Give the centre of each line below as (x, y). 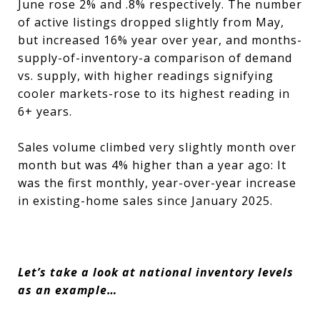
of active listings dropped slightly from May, (151, 22)
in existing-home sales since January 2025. (145, 201)
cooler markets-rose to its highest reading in (154, 94)
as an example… (67, 290)
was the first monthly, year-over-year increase (157, 183)
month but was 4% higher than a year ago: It (152, 165)
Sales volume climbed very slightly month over (157, 147)
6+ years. (47, 111)
